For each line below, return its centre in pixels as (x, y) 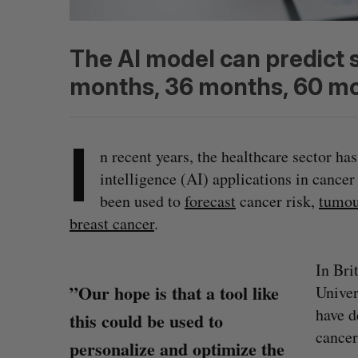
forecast (210, 201)
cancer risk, (277, 201)
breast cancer (112, 223)
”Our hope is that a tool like (174, 293)
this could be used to (146, 321)
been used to (142, 201)
